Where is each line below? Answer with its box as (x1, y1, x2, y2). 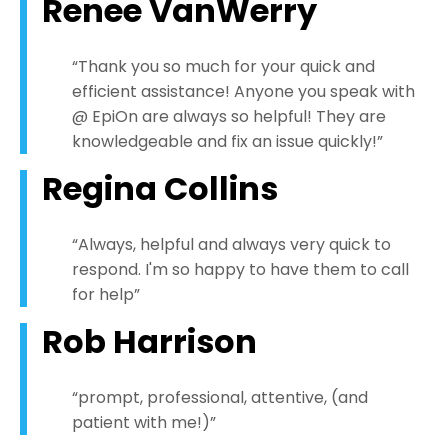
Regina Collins (42, 166, 278, 212)
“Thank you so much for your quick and (72, 55, 375, 79)
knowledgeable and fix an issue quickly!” (72, 130, 383, 154)
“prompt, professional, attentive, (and (72, 386, 368, 410)
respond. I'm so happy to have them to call (72, 258, 409, 282)
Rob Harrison (42, 319, 257, 365)
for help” (72, 283, 140, 307)
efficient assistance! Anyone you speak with (72, 80, 415, 104)
